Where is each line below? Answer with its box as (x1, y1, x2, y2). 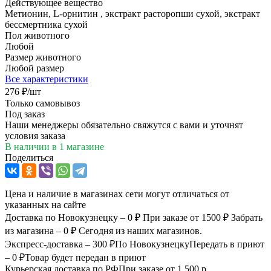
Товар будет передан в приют (25, 252, 146, 263)
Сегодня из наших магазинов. (79, 225, 202, 236)
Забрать (231, 212, 263, 223)
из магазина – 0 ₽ (5, 225, 76, 236)
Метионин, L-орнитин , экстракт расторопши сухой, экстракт (5, 8, 260, 19)
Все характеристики (5, 73, 88, 84)
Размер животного (5, 51, 81, 62)
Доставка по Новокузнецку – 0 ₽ (5, 212, 143, 223)
